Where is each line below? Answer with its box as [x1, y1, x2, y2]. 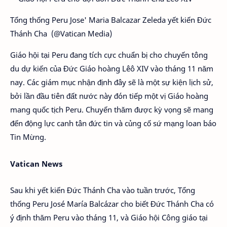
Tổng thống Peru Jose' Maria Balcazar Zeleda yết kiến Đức [10, 15, 211, 25]
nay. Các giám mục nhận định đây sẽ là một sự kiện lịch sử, [10, 77, 213, 87]
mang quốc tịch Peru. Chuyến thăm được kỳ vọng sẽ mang [10, 104, 213, 115]
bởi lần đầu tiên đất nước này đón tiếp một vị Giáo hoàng [10, 91, 208, 101]
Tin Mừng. [10, 132, 46, 142]
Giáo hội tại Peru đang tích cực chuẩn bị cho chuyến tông [10, 50, 208, 60]
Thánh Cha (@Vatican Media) [10, 28, 112, 39]
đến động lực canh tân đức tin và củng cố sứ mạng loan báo [10, 118, 216, 128]
